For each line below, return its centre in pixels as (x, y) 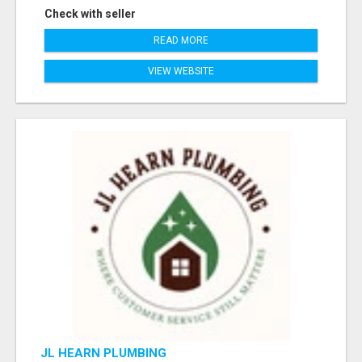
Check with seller (90, 14)
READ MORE (181, 41)
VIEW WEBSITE (181, 72)
